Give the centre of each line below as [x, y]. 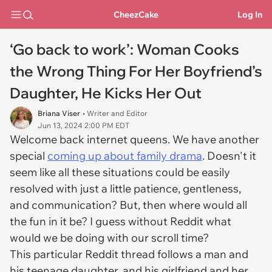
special [29, 156]
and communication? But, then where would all [128, 205]
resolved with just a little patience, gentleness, [125, 189]
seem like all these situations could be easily [120, 172]
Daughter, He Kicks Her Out [106, 93]
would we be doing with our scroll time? [110, 238]
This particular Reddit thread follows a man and [129, 254]
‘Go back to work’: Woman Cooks [124, 49]
